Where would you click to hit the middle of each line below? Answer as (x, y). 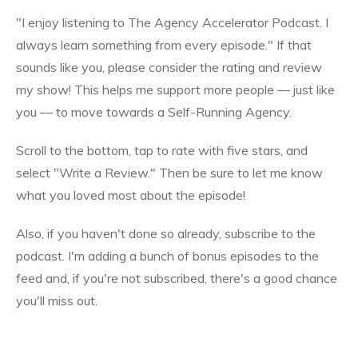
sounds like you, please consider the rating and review (169, 67)
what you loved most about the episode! (131, 195)
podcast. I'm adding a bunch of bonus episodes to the (167, 256)
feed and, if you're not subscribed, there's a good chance (177, 278)
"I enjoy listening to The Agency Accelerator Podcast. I (172, 22)
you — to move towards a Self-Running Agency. (154, 112)
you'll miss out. (58, 300)
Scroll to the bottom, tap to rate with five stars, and (162, 150)
